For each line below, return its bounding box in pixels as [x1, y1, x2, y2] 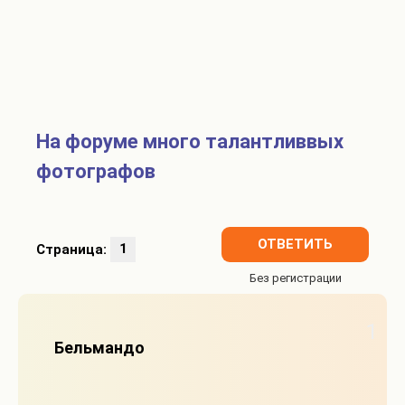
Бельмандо [54, 338, 145, 358]
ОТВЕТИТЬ [258, 236, 333, 253]
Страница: [36, 240, 110, 258]
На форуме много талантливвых [36, 130, 344, 154]
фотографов [36, 160, 155, 184]
